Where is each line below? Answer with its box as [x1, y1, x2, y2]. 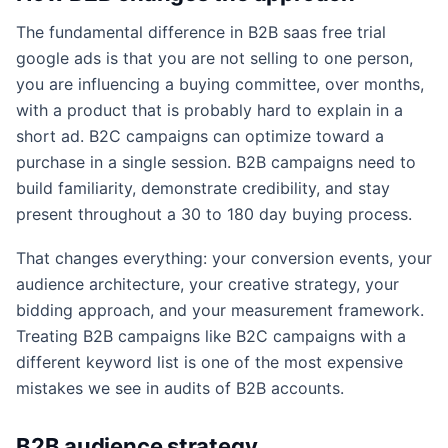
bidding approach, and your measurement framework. [16, 299, 424, 320]
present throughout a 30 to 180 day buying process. [16, 203, 412, 224]
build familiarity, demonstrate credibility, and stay [16, 177, 390, 198]
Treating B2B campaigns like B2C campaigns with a [16, 325, 406, 346]
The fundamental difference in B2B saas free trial [16, 21, 386, 42]
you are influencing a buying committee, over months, [16, 73, 424, 94]
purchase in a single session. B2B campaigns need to [16, 151, 416, 172]
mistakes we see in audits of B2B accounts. [16, 377, 344, 398]
